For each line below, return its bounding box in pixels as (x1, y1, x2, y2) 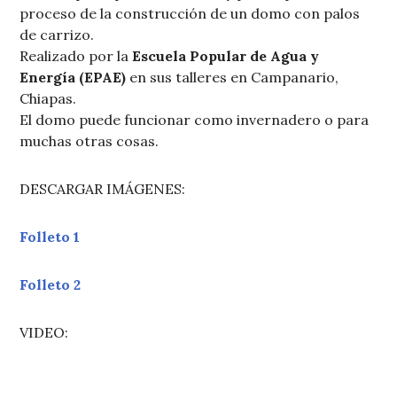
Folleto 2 (19, 275, 82, 293)
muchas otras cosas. (19, 131, 160, 150)
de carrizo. (19, 25, 95, 43)
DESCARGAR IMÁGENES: (19, 179, 186, 198)
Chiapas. (19, 89, 77, 107)
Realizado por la (19, 46, 133, 65)
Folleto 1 (19, 227, 81, 245)
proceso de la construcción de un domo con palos (19, 4, 361, 22)
